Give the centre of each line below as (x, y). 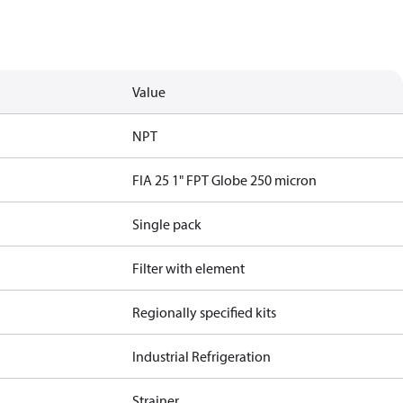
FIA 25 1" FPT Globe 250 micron (225, 180)
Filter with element (189, 268)
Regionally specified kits (205, 312)
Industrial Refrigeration (202, 356)
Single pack (167, 224)
